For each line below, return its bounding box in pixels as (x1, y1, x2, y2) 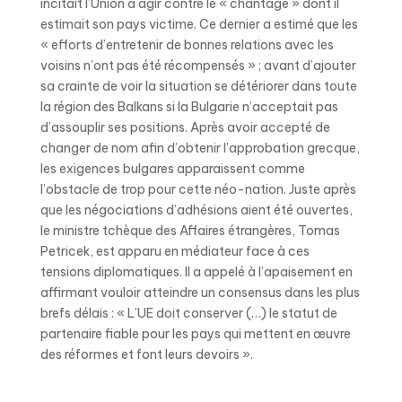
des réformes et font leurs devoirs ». (39, 346, 256, 363)
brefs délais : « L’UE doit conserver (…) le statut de (39, 305, 337, 321)
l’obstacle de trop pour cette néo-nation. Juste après (39, 181, 356, 197)
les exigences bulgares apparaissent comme (39, 161, 305, 177)
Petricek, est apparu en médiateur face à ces (39, 243, 310, 259)
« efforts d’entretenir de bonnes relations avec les (39, 37, 334, 53)
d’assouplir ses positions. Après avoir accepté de (39, 119, 330, 135)
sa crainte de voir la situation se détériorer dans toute (39, 78, 357, 94)
